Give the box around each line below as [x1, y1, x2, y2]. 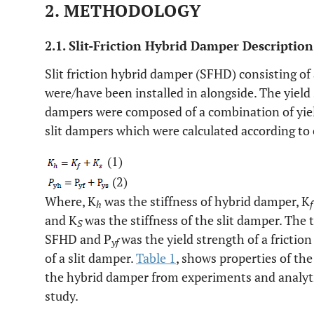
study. [45, 287, 78, 304]
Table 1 [136, 250, 176, 266]
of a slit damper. [45, 250, 136, 266]
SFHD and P [45, 231, 111, 247]
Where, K [45, 193, 96, 210]
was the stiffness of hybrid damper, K [102, 193, 310, 210]
